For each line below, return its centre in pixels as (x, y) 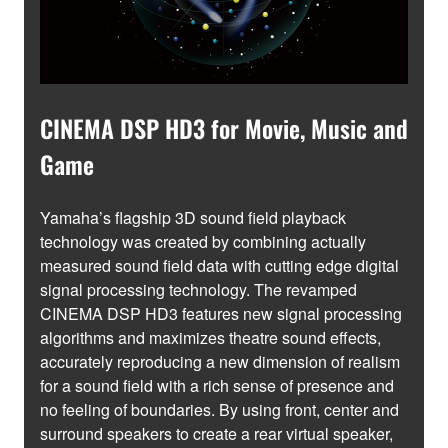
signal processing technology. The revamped (198, 290)
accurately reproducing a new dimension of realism (220, 362)
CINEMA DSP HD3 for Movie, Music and (224, 128)
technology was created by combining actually (203, 242)
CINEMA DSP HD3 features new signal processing (221, 314)
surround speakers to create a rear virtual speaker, (216, 434)
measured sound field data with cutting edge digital (219, 266)
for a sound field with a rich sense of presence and (217, 386)
